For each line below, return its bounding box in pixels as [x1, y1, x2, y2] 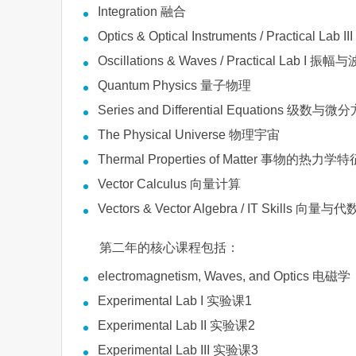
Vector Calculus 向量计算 [98, 177, 241, 191]
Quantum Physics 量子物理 [98, 79, 251, 92]
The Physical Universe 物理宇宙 [98, 128, 280, 141]
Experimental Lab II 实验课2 [98, 319, 255, 332]
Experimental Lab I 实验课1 [98, 294, 252, 308]
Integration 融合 [98, 5, 186, 18]
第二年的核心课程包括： [99, 241, 239, 254]
